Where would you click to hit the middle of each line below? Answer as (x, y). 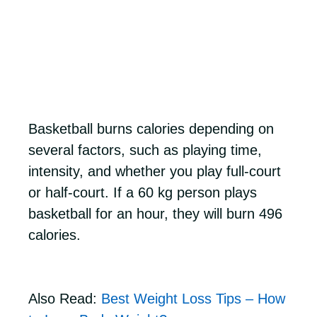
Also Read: (65, 299)
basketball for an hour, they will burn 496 (155, 214)
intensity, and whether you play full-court (155, 171)
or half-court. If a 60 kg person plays (143, 192)
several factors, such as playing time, (145, 150)
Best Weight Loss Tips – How (193, 299)
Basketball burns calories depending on (151, 129)
